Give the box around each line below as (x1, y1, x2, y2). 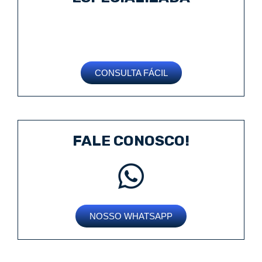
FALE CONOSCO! (73, 132, 189, 150)
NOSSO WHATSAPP (89, 211, 173, 222)
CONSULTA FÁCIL (94, 68, 168, 78)
